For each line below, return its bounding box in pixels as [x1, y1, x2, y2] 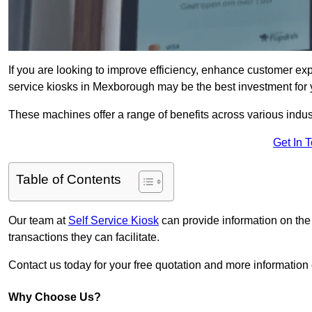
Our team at [8, 214, 68, 227]
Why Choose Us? [8, 291, 101, 304]
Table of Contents [16, 172, 121, 187]
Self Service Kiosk [68, 214, 159, 227]
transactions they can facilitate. [8, 231, 159, 244]
